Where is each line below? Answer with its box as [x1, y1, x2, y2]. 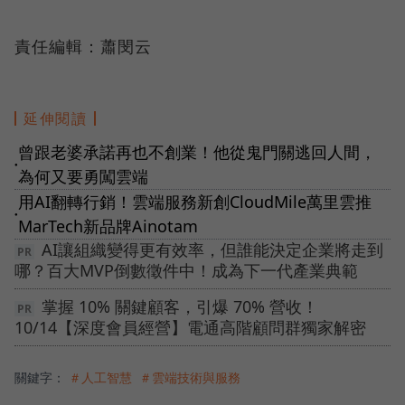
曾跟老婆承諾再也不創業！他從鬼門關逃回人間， [18, 140, 376, 163]
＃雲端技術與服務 [139, 368, 240, 386]
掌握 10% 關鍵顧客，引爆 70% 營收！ [42, 295, 318, 317]
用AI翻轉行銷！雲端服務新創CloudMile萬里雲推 [18, 190, 372, 212]
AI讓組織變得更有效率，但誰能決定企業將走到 [42, 238, 383, 260]
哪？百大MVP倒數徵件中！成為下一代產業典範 [14, 259, 358, 281]
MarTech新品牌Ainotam [18, 214, 198, 237]
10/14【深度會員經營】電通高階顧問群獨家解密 [14, 316, 366, 338]
